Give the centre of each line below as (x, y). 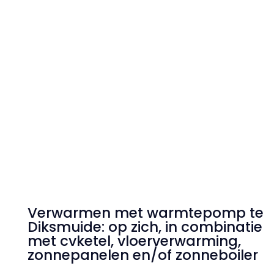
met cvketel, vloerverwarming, (134, 241)
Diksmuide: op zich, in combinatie (145, 227)
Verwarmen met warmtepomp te (145, 213)
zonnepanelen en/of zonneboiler (143, 255)
